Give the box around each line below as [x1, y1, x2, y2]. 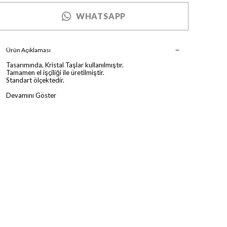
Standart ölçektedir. [6, 76, 64, 84]
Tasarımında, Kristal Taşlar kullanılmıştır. [6, 61, 124, 69]
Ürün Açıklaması [6, 46, 51, 54]
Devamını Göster [6, 91, 56, 99]
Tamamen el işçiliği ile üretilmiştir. [6, 68, 104, 77]
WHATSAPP [75, 11, 126, 21]
